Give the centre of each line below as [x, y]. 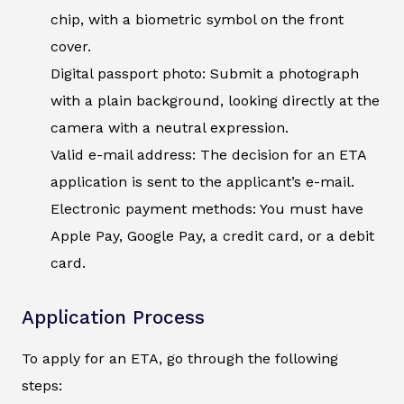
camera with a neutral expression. [172, 128]
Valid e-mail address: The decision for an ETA [208, 155]
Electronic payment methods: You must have [207, 209]
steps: [42, 386]
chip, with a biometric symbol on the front [197, 20]
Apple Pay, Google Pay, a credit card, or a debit [212, 236]
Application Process [113, 318]
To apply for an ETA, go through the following [180, 359]
